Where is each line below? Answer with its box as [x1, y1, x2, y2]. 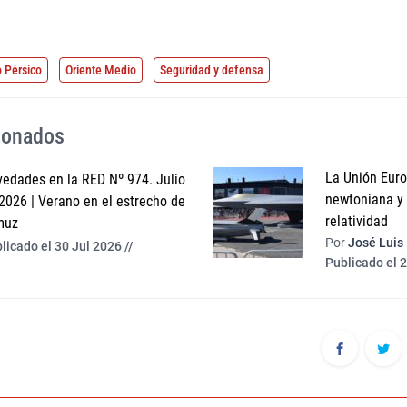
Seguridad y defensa [160, 63, 263, 78]
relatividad [325, 213, 388, 231]
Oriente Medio [65, 63, 136, 78]
